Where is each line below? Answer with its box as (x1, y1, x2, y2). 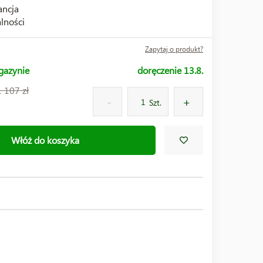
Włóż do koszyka (11, 133, 79, 146)
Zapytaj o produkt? (145, 45, 203, 53)
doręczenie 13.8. (137, 64, 203, 76)
